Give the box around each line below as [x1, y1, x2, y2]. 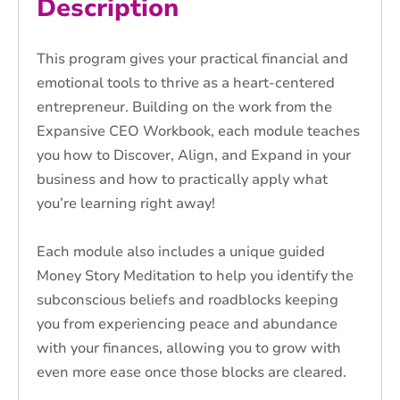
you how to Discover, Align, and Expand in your [37, 146, 351, 166]
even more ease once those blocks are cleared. [37, 362, 346, 383]
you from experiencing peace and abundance [37, 314, 337, 335]
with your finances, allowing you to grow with [37, 338, 341, 359]
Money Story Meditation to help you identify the [37, 266, 354, 287]
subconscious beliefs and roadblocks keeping [37, 290, 338, 311]
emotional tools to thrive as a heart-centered [37, 73, 335, 94]
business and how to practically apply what [37, 170, 328, 190]
